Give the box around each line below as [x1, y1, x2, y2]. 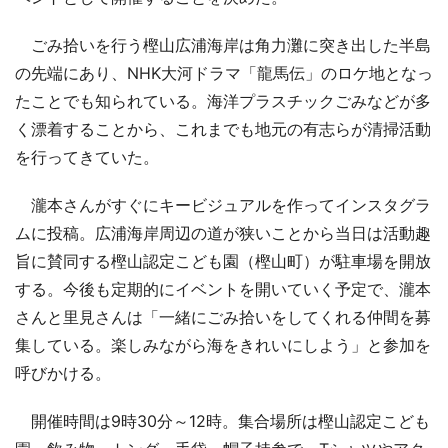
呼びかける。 [15, 362, 111, 383]
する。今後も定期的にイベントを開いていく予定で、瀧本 [15, 278, 431, 299]
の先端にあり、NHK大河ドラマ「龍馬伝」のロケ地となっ [15, 62, 433, 83]
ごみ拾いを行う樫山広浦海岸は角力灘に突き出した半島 [15, 34, 431, 55]
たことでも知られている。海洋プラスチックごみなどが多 [15, 90, 431, 111]
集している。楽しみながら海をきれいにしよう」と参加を [15, 334, 431, 355]
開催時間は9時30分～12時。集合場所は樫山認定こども [15, 410, 430, 431]
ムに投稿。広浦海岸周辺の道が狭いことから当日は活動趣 [15, 222, 431, 243]
